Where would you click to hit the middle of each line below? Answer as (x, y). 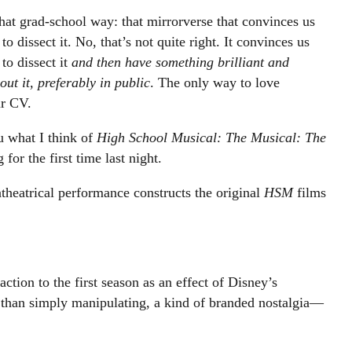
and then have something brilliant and (180, 62)
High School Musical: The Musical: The (211, 137)
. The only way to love (214, 82)
